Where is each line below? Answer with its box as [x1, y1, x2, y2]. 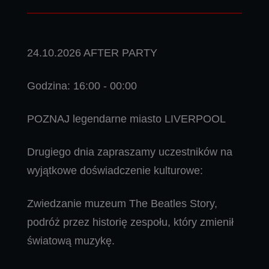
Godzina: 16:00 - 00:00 [27, 80, 137, 92]
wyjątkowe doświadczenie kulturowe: [27, 165, 203, 177]
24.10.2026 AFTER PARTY [27, 47, 157, 59]
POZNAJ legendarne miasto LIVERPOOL [27, 113, 226, 125]
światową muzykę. [27, 235, 115, 247]
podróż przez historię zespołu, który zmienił [27, 216, 234, 229]
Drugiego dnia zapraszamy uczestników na [27, 146, 232, 159]
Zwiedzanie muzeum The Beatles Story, [27, 198, 217, 210]
